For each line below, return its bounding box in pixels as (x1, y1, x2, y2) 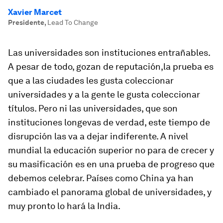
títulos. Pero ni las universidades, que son (8, 103, 178, 113)
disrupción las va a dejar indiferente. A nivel (8, 131, 188, 141)
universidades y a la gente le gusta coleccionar (8, 89, 200, 100)
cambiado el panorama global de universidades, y (8, 187, 212, 197)
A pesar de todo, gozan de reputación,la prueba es (8, 61, 214, 72)
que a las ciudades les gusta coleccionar (8, 75, 174, 86)
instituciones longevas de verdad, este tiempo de (8, 117, 210, 127)
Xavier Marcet (8, 7, 62, 17)
